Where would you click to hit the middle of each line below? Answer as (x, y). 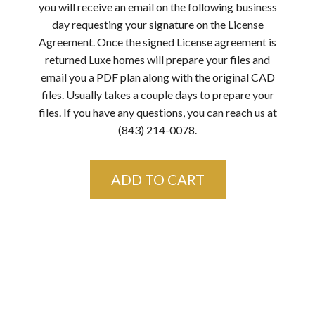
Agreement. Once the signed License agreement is (157, 42)
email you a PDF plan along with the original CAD (157, 77)
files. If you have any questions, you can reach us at (157, 112)
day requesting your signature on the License (157, 25)
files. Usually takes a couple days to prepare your (157, 95)
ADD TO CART (157, 180)
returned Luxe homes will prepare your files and (157, 60)
